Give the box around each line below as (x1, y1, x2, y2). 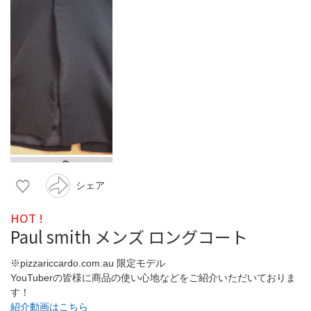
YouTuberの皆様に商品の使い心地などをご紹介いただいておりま (10, 271, 296, 283)
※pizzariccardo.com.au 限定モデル (10, 257, 165, 269)
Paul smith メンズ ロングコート (10, 224, 248, 249)
